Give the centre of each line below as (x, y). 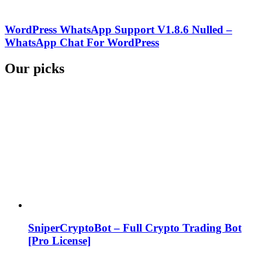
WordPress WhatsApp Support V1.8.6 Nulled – (118, 30)
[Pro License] (59, 240)
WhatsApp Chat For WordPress (82, 43)
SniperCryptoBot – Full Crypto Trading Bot (135, 227)
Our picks (35, 68)
